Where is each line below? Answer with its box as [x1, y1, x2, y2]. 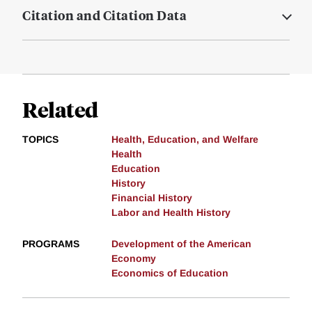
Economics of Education [111, 267, 228, 279]
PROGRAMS [22, 238, 79, 250]
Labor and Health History [111, 207, 231, 219]
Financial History [111, 192, 192, 204]
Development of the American [111, 238, 251, 250]
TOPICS [22, 134, 58, 146]
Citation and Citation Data [22, 6, 187, 24]
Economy [111, 253, 156, 265]
